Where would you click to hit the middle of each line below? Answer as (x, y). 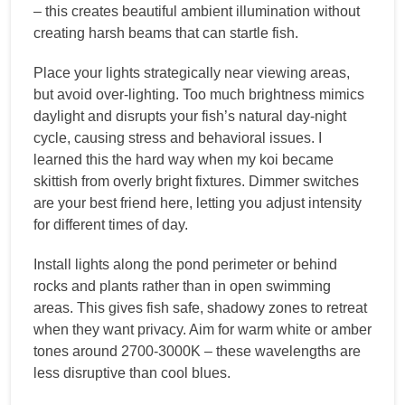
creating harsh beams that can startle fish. (166, 33)
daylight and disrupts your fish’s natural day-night (190, 116)
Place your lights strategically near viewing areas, (192, 72)
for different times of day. (111, 224)
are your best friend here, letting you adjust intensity (198, 202)
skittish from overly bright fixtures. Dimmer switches (196, 181)
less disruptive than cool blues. (132, 372)
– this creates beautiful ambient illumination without (197, 11)
